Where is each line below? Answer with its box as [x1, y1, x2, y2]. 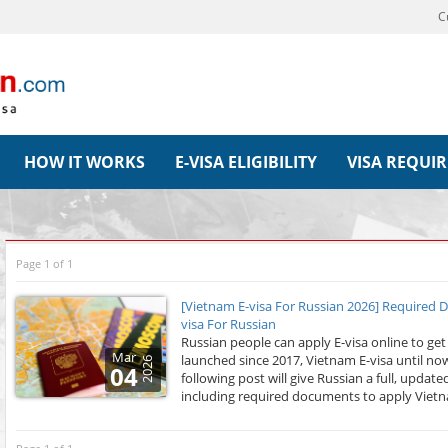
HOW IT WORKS [24, 151, 146, 174]
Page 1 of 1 [16, 256, 73, 272]
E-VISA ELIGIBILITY [175, 151, 318, 174]
